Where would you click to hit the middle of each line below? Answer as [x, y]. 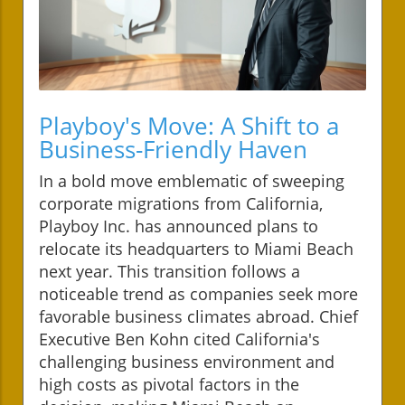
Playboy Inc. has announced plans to [179, 226]
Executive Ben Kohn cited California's [179, 339]
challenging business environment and [187, 361]
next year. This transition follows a [170, 271]
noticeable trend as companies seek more [198, 293]
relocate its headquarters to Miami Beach [196, 248]
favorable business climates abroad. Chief [198, 316]
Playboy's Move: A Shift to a [189, 125]
